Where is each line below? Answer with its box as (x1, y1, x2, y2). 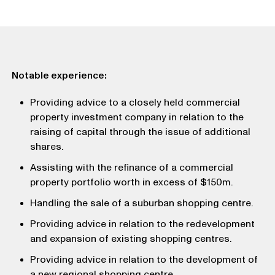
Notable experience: (11, 69, 107, 82)
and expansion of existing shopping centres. (29, 232, 231, 246)
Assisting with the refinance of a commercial (29, 161, 233, 174)
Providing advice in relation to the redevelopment (29, 217, 255, 231)
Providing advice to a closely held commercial (29, 96, 240, 109)
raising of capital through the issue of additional (29, 125, 250, 139)
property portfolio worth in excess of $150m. (29, 176, 233, 189)
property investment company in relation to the (29, 110, 244, 124)
